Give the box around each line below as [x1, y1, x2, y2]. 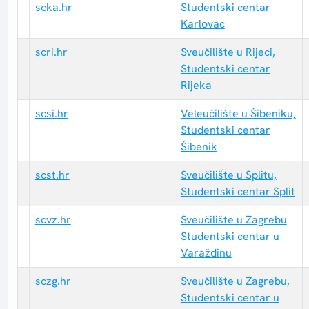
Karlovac [180, 17, 225, 32]
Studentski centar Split [180, 184, 295, 199]
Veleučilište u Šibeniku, [180, 106, 296, 121]
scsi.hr [34, 106, 68, 121]
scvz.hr [34, 212, 71, 228]
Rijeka [180, 78, 212, 93]
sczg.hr [34, 274, 71, 289]
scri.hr [34, 45, 68, 60]
